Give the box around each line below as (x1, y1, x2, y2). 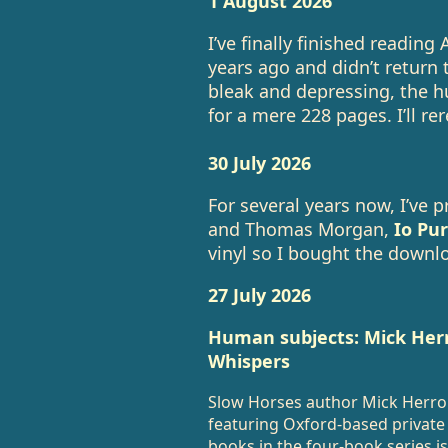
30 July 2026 (207, 151, 311, 175)
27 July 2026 (207, 283, 311, 307)
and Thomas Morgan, (207, 217, 394, 241)
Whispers (207, 349, 290, 373)
